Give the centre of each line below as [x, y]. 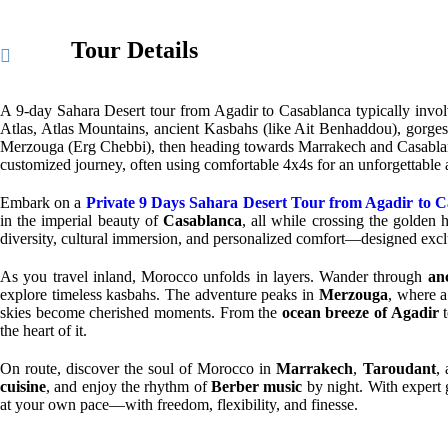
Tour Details [134, 50]
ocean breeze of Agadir [360, 312]
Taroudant [399, 368]
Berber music [257, 386]
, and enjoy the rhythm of [129, 386]
